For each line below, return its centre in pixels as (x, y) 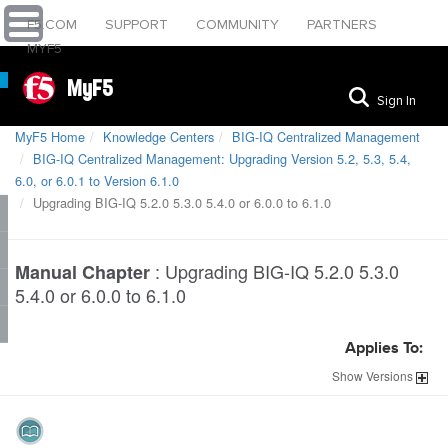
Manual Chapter (82, 272)
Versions (389, 375)
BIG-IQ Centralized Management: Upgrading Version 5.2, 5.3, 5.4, (222, 158)
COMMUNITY (239, 24)
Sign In (396, 100)
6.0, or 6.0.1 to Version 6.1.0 (97, 180)
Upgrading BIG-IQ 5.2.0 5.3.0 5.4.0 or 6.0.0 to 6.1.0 (180, 202)
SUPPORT (138, 24)
